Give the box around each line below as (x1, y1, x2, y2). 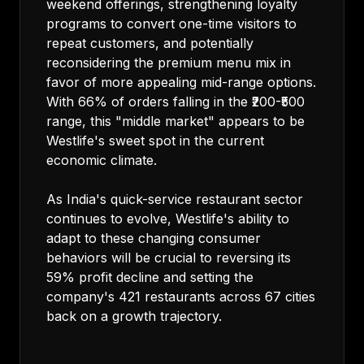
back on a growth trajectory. (46, 308, 222, 324)
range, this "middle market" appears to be (46, 113, 305, 129)
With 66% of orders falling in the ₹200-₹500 (46, 93, 305, 110)
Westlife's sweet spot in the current (46, 132, 264, 149)
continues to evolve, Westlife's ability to (46, 210, 289, 227)
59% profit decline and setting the (46, 269, 253, 285)
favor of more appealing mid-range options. (46, 74, 316, 90)
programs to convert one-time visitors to (46, 15, 297, 32)
